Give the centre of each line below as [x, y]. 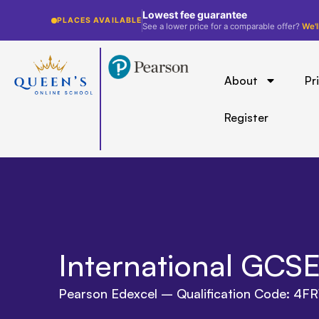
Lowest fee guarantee [194, 15]
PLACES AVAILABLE [99, 20]
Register [246, 117]
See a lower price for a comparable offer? [222, 26]
